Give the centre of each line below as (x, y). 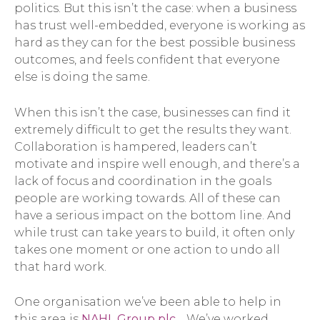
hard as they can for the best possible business (155, 43)
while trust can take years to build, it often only (154, 232)
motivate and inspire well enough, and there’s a (157, 164)
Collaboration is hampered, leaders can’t (136, 146)
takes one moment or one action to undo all (147, 249)
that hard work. (60, 266)
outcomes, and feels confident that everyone (147, 60)
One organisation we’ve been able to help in (148, 302)
